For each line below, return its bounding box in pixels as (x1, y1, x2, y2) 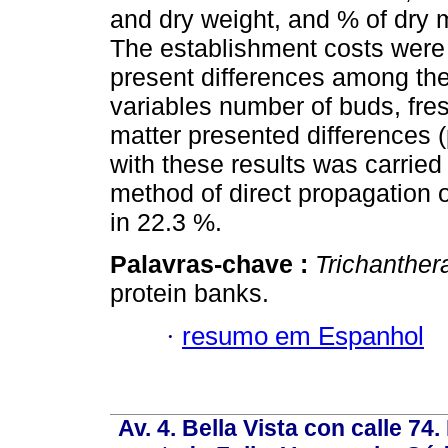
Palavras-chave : (110, 250, 315, 279)
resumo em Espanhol (182, 321, 424, 350)
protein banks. (110, 279, 269, 308)
